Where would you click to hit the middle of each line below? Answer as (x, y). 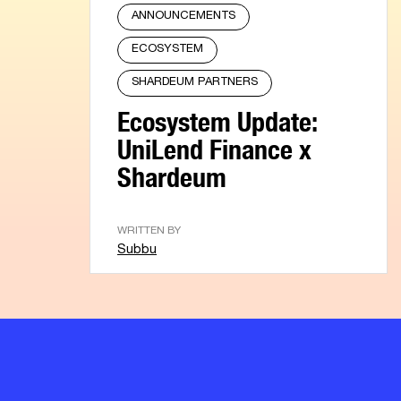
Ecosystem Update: (218, 116)
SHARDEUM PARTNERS (195, 82)
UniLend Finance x (214, 144)
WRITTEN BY (149, 230)
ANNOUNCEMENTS (183, 16)
